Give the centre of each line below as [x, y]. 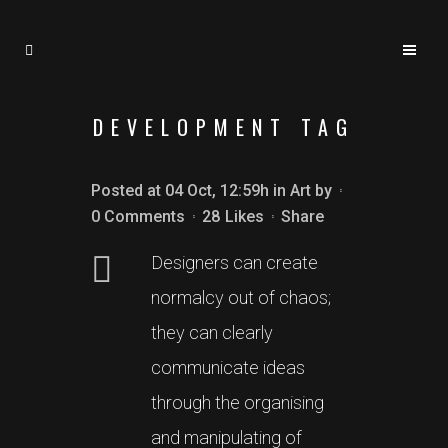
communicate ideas [228, 367]
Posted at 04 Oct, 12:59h [180, 190]
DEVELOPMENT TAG [224, 127]
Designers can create [234, 262]
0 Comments [138, 216]
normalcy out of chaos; [241, 297]
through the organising [237, 402]
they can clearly [212, 332]
